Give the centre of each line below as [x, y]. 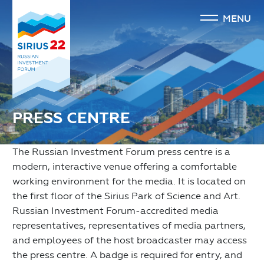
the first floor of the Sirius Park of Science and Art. [126, 196]
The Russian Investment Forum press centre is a [121, 151]
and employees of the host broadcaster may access [130, 240]
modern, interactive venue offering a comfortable [125, 166]
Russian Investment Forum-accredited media [115, 210]
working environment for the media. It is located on [129, 181]
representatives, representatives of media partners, [129, 225]
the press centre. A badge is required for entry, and [127, 255]
